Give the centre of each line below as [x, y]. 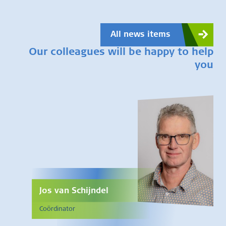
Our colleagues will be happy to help [121, 53]
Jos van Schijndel [74, 191]
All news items [140, 35]
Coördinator [57, 210]
